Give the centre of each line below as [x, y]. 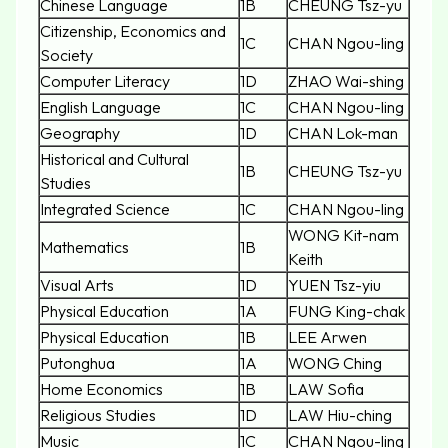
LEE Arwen [327, 337]
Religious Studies [98, 415]
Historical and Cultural [114, 159]
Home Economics [101, 389]
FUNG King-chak [346, 311]
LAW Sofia [326, 389]
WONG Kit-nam [343, 235]
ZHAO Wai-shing [346, 81]
